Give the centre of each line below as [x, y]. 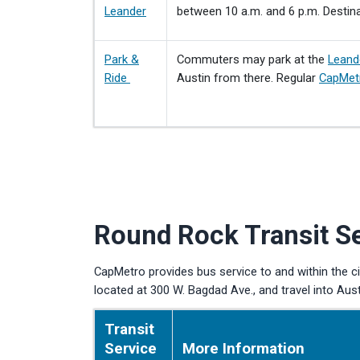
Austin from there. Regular [248, 78]
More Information [243, 349]
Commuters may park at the [252, 59]
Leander [125, 11]
